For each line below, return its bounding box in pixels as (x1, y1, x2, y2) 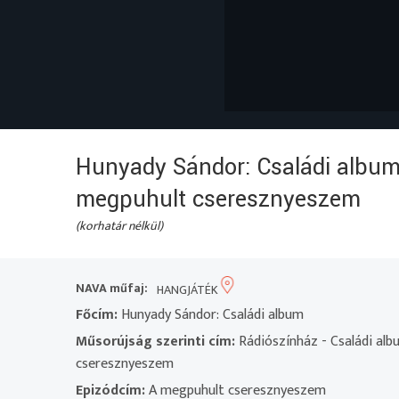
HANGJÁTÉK (157, 279, 219, 300)
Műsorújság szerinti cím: (76, 330, 236, 354)
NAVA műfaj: (76, 278, 149, 299)
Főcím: (76, 303, 118, 328)
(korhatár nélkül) (76, 215, 164, 236)
